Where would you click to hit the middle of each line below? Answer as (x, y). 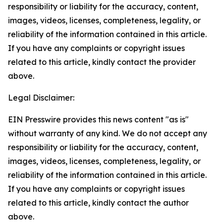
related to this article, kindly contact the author (98, 203)
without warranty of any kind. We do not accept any (108, 133)
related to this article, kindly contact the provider (102, 62)
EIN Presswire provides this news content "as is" (98, 119)
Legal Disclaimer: (41, 98)
